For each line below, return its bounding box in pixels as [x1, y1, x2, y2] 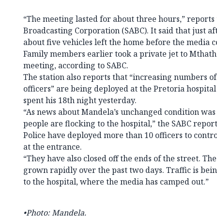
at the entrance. [23, 141, 82, 152]
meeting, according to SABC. [23, 60, 128, 71]
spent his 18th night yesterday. [23, 94, 137, 106]
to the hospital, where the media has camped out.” [23, 176, 209, 187]
